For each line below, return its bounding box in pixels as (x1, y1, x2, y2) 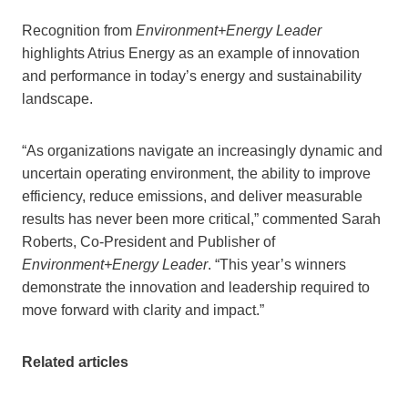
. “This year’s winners (208, 257, 346, 273)
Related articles (22, 354, 128, 371)
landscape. (22, 91, 93, 107)
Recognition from (22, 23, 136, 39)
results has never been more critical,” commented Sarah (22, 211, 381, 228)
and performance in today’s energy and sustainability (22, 68, 362, 85)
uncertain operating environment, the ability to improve (22, 166, 371, 182)
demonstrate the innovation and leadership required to (22, 280, 370, 296)
